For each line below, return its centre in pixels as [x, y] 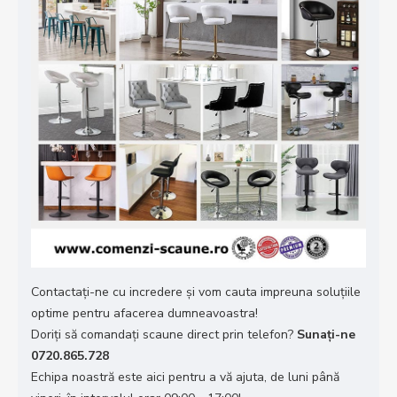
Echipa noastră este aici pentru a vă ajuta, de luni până [185, 377]
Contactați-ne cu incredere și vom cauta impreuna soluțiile [196, 292]
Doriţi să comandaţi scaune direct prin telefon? [164, 334]
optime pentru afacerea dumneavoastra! [144, 313]
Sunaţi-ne [326, 334]
